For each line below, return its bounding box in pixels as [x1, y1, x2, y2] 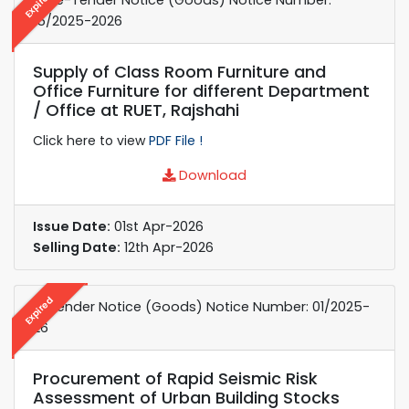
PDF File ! [149, 131, 203, 150]
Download [175, 165, 246, 184]
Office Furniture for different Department [33, 79, 370, 102]
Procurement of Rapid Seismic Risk [33, 366, 318, 390]
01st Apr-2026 [110, 216, 204, 236]
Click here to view [33, 131, 149, 150]
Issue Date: [33, 216, 110, 236]
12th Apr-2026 [121, 237, 214, 257]
